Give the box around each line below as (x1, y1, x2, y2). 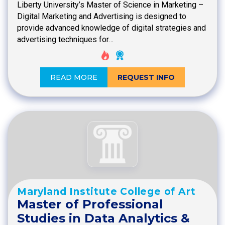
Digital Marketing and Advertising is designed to (17, 11, 186, 21)
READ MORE (50, 73, 97, 82)
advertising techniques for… (17, 34, 114, 44)
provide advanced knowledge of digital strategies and (17, 23, 206, 33)
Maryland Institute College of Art (17, 185, 196, 197)
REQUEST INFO (118, 73, 175, 82)
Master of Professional (17, 196, 163, 211)
